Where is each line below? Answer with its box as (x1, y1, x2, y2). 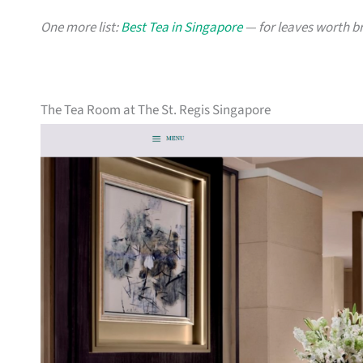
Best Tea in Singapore (121, 18, 242, 38)
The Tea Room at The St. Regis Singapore (41, 100, 271, 121)
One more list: (41, 18, 121, 38)
